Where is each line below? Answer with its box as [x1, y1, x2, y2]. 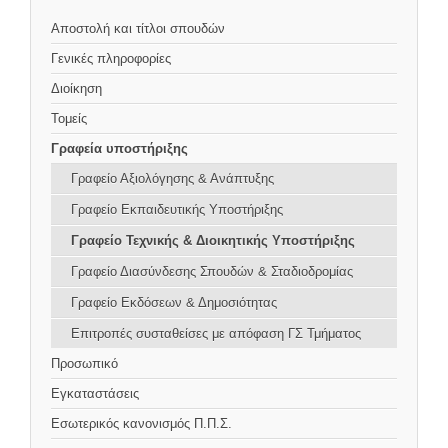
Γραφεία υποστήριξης [51, 141, 188, 157]
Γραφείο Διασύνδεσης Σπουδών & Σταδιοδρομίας [71, 264, 353, 280]
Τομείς [51, 111, 87, 127]
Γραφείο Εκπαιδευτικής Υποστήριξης [71, 202, 283, 218]
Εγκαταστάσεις [51, 386, 139, 402]
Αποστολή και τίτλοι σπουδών [51, 21, 225, 37]
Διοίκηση [51, 81, 102, 97]
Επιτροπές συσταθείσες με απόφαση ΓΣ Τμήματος [71, 326, 361, 342]
